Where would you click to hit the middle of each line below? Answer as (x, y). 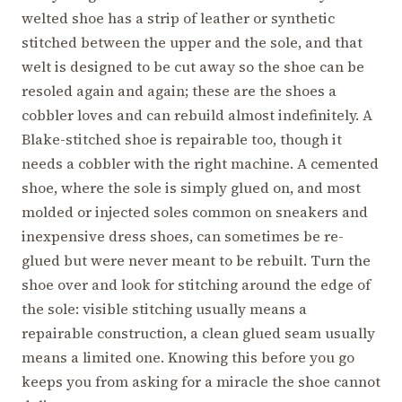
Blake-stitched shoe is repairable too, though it (182, 139)
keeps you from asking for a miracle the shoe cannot (201, 381)
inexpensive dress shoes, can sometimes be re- (183, 236)
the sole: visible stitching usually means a (164, 308)
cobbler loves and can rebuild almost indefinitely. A (197, 114)
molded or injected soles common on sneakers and (195, 211)
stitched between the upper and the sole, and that (192, 42)
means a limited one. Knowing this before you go (188, 357)
